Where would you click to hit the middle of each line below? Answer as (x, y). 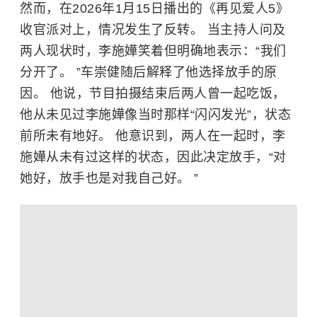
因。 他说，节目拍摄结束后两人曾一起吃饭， (153, 93)
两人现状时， (59, 51)
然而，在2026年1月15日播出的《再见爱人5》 (154, 8)
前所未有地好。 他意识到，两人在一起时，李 (153, 136)
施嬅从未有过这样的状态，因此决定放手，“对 (153, 157)
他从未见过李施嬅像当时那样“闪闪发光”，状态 (155, 115)
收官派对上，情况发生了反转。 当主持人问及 (153, 30)
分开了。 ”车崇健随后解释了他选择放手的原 (149, 72)
